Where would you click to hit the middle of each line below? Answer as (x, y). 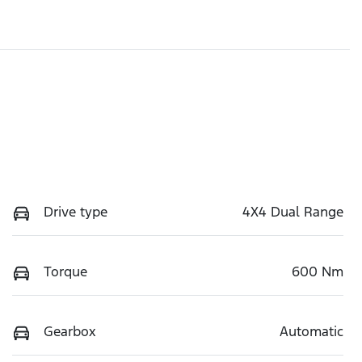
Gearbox (70, 331)
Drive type (76, 211)
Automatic (311, 331)
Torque (65, 271)
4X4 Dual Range (293, 211)
